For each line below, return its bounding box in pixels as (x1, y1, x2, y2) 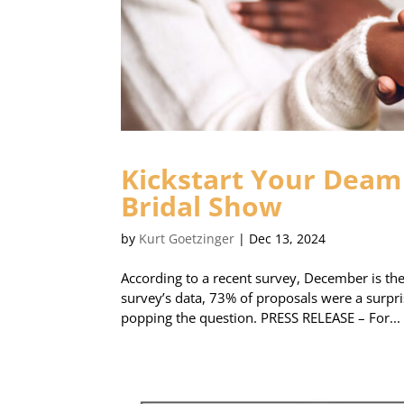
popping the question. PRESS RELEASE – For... (121, 308, 401, 327)
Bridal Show (121, 188, 283, 225)
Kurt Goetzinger (139, 230, 235, 248)
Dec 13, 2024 (249, 230, 326, 248)
